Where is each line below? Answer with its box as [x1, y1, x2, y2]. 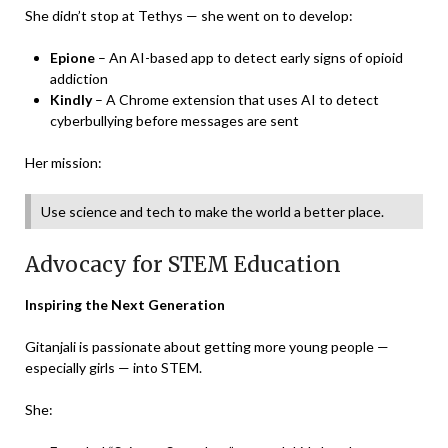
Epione [50, 48, 95, 66]
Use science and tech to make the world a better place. [41, 202, 384, 220]
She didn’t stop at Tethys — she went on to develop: [25, 6, 353, 24]
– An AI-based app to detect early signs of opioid [95, 48, 403, 66]
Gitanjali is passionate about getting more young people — [25, 337, 389, 355]
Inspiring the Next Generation [25, 295, 225, 313]
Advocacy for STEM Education [25, 250, 341, 278]
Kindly [50, 90, 92, 108]
